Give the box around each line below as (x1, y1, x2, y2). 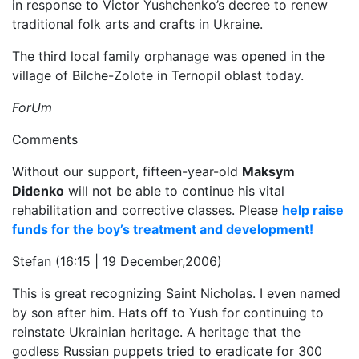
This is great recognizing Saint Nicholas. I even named (12, 285, 341, 301)
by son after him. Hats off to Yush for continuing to (12, 305, 324, 321)
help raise (282, 202, 344, 218)
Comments (12, 131, 78, 147)
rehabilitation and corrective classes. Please (12, 202, 282, 218)
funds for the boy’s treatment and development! (12, 221, 313, 237)
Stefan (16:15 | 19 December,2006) (12, 253, 222, 269)
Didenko (12, 183, 64, 199)
